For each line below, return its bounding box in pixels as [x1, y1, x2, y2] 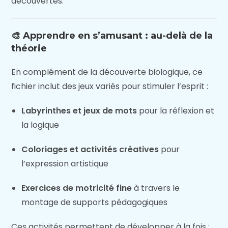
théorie [11, 43, 47, 54]
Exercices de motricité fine [21, 182, 132, 194]
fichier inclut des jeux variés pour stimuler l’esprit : [11, 80, 209, 92]
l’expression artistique [21, 158, 109, 169]
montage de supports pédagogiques [21, 196, 168, 208]
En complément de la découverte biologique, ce [11, 66, 203, 78]
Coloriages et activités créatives [21, 144, 159, 155]
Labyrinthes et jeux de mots [21, 105, 137, 117]
